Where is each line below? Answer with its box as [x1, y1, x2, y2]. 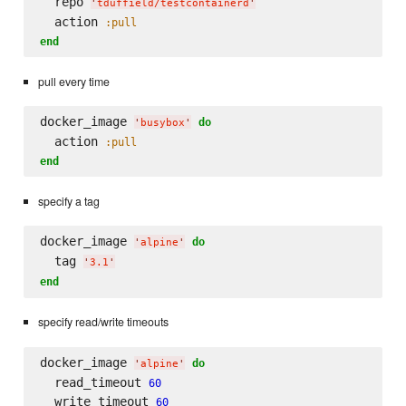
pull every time [37, 72, 110, 90]
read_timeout [39, 374, 149, 390]
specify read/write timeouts [37, 314, 169, 331]
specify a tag [37, 192, 100, 209]
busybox [140, 117, 185, 130]
